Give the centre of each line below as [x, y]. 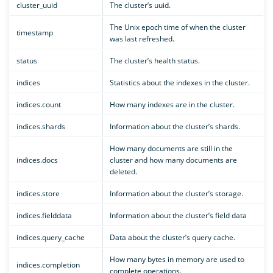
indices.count [38, 104]
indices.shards [41, 126]
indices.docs [37, 160]
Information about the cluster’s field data [178, 215]
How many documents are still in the [171, 148]
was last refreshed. [142, 38]
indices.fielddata [44, 215]
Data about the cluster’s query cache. [172, 237]
